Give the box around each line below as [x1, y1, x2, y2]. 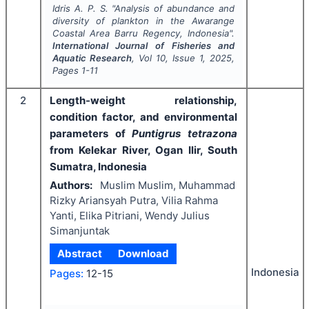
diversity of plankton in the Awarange [52, 14, 235, 26]
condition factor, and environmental [50, 110, 237, 123]
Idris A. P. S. [52, 2, 108, 14]
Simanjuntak [50, 223, 110, 237]
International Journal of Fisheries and [52, 39, 235, 51]
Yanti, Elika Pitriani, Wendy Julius [50, 208, 210, 222]
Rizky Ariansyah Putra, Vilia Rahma [50, 193, 218, 207]
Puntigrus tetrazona [132, 126, 238, 140]
